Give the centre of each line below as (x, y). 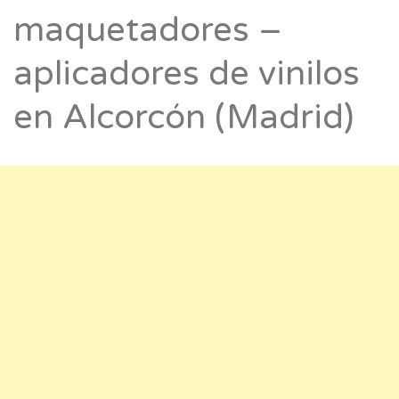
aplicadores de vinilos (187, 74)
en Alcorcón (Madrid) (183, 118)
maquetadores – (148, 31)
